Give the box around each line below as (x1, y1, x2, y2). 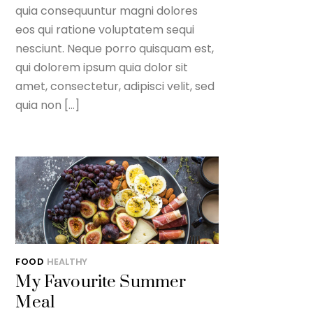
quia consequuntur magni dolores (15, 3, 198, 20)
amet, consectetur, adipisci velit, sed (15, 78, 215, 95)
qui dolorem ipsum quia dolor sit (15, 59, 189, 76)
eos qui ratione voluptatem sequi (15, 22, 195, 38)
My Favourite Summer (15, 272, 187, 293)
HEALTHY (47, 255, 88, 268)
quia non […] (15, 97, 80, 114)
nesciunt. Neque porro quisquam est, (15, 41, 214, 57)
